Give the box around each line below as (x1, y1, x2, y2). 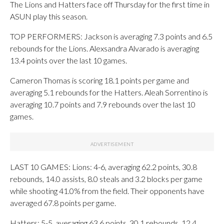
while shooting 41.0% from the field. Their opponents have (10, 186, 204, 195)
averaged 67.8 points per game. (10, 198, 116, 207)
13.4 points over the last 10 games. (10, 55, 127, 65)
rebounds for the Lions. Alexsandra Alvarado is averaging (10, 43, 199, 53)
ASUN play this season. (10, 11, 87, 21)
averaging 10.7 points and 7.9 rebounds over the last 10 (10, 99, 195, 109)
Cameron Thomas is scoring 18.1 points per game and (10, 75, 189, 85)
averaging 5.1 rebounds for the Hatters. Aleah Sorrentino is (10, 87, 208, 97)
